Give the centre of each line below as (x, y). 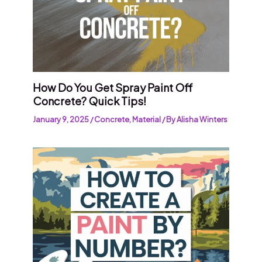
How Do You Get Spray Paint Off (113, 87)
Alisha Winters (202, 119)
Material (147, 119)
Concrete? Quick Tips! (90, 101)
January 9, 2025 (62, 119)
